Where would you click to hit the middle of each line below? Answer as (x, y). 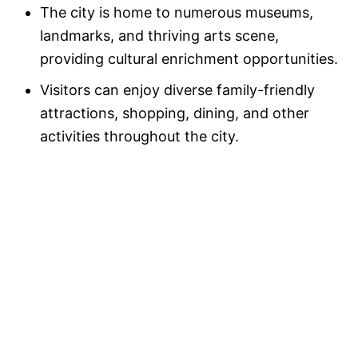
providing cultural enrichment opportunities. (189, 59)
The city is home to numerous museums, (177, 13)
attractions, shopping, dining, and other (175, 113)
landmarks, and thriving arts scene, (159, 36)
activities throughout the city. (139, 137)
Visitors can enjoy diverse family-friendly (177, 90)
